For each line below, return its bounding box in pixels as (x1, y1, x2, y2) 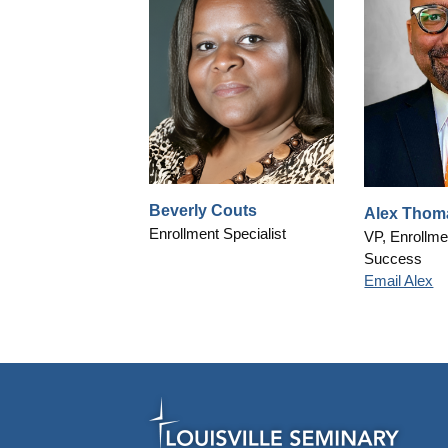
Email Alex (364, 272, 434, 290)
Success (364, 250, 423, 268)
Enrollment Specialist (149, 225, 287, 243)
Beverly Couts (149, 202, 258, 220)
